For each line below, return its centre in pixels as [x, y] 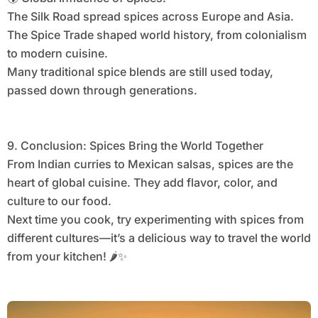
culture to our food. [59, 201]
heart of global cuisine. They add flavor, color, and [142, 183]
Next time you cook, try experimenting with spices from [155, 220]
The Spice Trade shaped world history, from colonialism [157, 35]
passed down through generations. [102, 91]
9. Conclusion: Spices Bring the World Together [135, 146]
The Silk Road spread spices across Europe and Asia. [150, 17]
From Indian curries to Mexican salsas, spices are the [150, 164]
